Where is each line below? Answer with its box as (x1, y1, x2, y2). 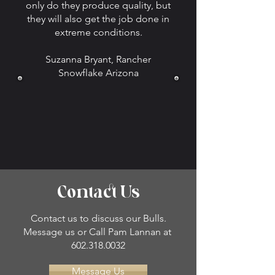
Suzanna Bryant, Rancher (45, 53, 151, 66)
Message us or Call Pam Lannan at (23, 226, 174, 238)
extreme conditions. (54, 26, 142, 39)
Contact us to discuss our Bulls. (30, 212, 166, 225)
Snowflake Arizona (58, 67, 139, 79)
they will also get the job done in (27, 13, 169, 25)
